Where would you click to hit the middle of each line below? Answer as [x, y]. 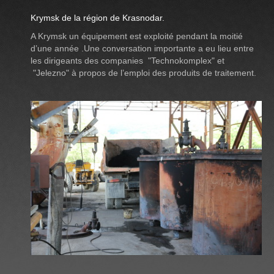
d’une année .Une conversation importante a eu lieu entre [142, 48]
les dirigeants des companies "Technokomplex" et [128, 60]
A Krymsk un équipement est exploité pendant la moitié [137, 36]
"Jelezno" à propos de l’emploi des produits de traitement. [143, 72]
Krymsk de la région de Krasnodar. [98, 17]
